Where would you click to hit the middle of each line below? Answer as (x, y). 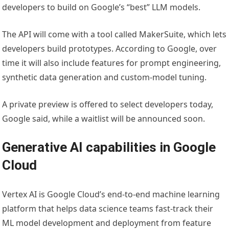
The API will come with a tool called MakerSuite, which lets (114, 35)
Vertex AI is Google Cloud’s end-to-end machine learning (111, 194)
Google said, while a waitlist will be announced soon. (104, 119)
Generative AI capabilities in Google (109, 147)
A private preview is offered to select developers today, (108, 105)
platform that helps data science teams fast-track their (108, 209)
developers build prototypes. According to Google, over (110, 49)
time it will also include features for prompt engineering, (112, 63)
